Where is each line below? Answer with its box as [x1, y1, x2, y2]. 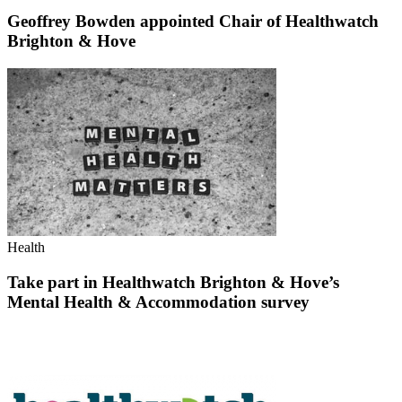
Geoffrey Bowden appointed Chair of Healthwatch [7, 12, 379, 31]
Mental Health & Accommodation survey [7, 293, 310, 311]
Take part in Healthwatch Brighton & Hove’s [7, 273, 339, 292]
